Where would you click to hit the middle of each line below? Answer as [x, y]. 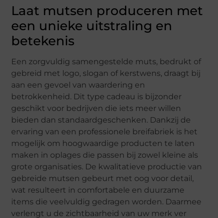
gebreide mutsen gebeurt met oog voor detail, [103, 179]
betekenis [43, 41]
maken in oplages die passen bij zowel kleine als [105, 155]
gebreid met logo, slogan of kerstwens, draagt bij [106, 73]
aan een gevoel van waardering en [78, 85]
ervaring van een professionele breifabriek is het [105, 132]
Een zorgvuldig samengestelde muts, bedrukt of [106, 62]
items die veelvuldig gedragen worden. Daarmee [107, 202]
